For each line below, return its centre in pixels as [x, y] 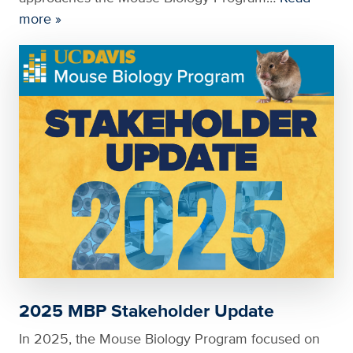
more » [40, 18]
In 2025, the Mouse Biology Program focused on [169, 339]
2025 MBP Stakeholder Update [147, 311]
